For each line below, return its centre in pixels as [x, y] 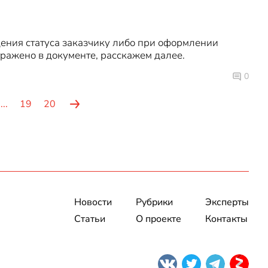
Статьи [90, 219]
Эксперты [227, 202]
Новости [93, 202]
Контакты [226, 219]
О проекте [159, 219]
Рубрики [154, 202]
